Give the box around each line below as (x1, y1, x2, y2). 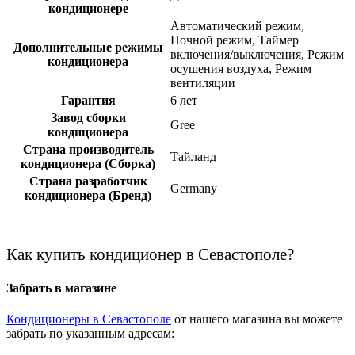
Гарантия (60, 93, 116, 107)
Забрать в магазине (6, 281, 116, 295)
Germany (170, 181, 217, 195)
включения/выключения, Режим (170, 47, 344, 61)
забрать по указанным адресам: (6, 326, 174, 341)
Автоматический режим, (170, 18, 304, 32)
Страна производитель (22, 142, 154, 156)
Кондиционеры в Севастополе (6, 312, 171, 326)
